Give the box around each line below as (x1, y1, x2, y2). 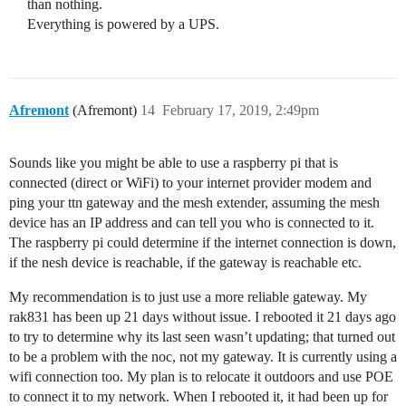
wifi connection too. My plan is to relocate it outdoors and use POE (9, 369, 393, 385)
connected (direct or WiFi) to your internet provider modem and (9, 175, 372, 191)
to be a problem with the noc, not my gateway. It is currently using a (9, 349, 397, 365)
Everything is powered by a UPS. (27, 16, 219, 33)
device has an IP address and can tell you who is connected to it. (9, 215, 374, 231)
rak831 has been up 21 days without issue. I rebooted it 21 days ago (9, 309, 396, 325)
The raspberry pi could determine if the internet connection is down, (9, 235, 396, 251)
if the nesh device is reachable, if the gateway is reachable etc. (9, 255, 362, 271)
